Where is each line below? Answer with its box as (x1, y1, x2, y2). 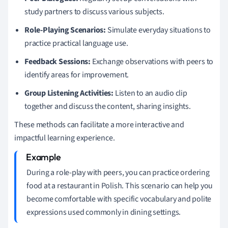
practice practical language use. (24, 37, 128, 49)
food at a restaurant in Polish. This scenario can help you (26, 180, 213, 191)
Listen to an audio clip (113, 87, 187, 99)
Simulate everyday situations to (105, 24, 211, 36)
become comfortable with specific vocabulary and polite (26, 193, 212, 205)
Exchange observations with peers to (91, 55, 214, 67)
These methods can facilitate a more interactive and (14, 119, 184, 130)
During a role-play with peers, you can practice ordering (26, 166, 210, 178)
